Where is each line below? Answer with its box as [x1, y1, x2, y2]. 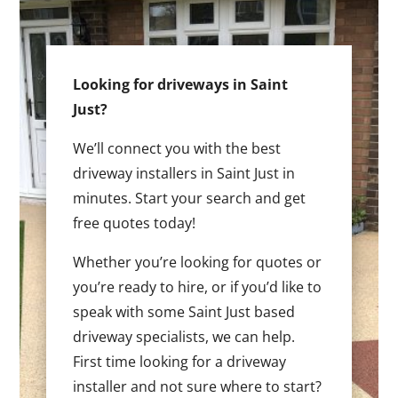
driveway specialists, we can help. [73, 326, 296, 346]
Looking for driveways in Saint [73, 74, 289, 94]
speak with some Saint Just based [73, 301, 296, 322]
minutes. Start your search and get [73, 187, 306, 208]
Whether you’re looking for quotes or [73, 251, 322, 272]
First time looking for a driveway [73, 351, 287, 371]
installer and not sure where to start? [73, 376, 322, 396]
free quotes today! [73, 212, 196, 233]
